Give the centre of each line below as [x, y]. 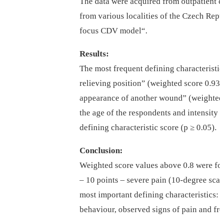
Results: [94, 54]
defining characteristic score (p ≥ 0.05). [148, 128]
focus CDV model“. [113, 31]
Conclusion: [101, 151]
